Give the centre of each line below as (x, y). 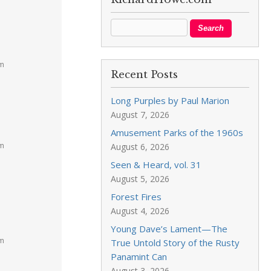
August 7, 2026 (140, 115)
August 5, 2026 (140, 179)
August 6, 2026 (140, 147)
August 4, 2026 (140, 211)
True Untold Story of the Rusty (175, 243)
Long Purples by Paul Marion (170, 100)
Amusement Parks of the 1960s (177, 132)
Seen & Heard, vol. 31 (156, 165)
